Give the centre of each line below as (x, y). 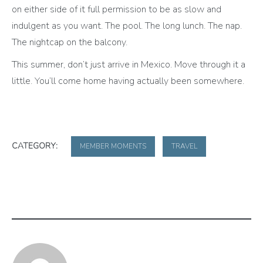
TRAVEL (184, 146)
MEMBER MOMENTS (113, 146)
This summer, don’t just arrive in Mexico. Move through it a (129, 65)
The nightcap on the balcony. (71, 43)
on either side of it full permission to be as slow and (117, 10)
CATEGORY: (36, 146)
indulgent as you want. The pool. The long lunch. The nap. (127, 26)
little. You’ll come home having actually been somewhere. (129, 81)
